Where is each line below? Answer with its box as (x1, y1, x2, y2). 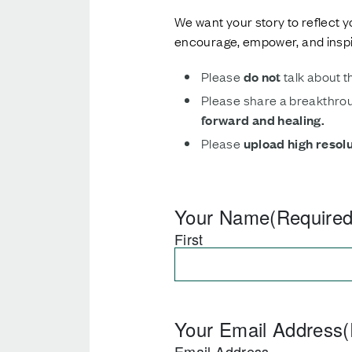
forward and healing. (201, 111, 325, 129)
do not (243, 68, 281, 86)
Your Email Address (174, 315, 343, 343)
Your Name (174, 203, 270, 230)
